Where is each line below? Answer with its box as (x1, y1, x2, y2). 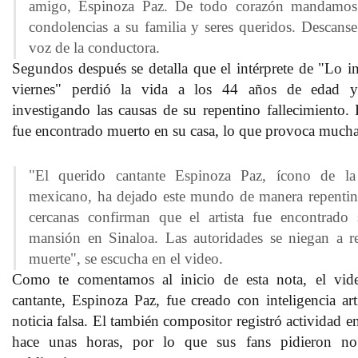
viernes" (12, 80, 62, 97)
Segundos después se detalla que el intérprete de (12, 59, 313, 77)
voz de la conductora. (29, 38, 164, 56)
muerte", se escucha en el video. (29, 249, 227, 267)
